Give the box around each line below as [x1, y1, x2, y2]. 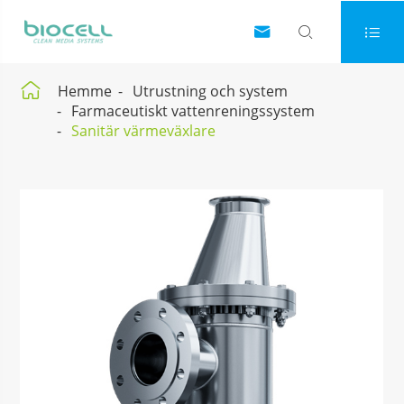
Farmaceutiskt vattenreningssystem [71, 101, 316, 121]
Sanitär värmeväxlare [71, 121, 216, 141]
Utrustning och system [133, 81, 289, 101]
